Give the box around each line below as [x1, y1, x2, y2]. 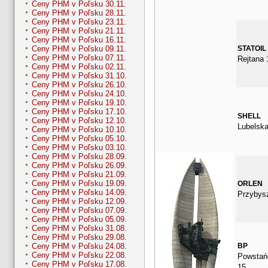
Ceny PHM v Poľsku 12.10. [32, 116, 127, 126]
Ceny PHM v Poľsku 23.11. [32, 17, 126, 27]
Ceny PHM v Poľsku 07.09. [32, 206, 127, 215]
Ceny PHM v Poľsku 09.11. [32, 44, 126, 54]
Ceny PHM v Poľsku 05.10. [32, 134, 127, 144]
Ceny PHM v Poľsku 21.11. [32, 26, 126, 36]
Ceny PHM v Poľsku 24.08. [32, 242, 127, 251]
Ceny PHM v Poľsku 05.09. [32, 215, 127, 224]
